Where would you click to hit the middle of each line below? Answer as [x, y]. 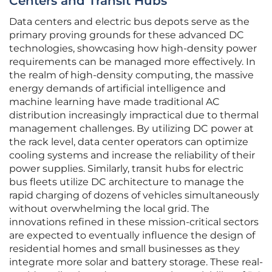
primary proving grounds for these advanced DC [127, 35]
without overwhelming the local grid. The [109, 209]
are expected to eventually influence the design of [132, 236]
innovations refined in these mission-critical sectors [134, 222]
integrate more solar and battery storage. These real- [136, 262]
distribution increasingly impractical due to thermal [134, 115]
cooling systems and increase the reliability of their [132, 155]
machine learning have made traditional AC [114, 102]
